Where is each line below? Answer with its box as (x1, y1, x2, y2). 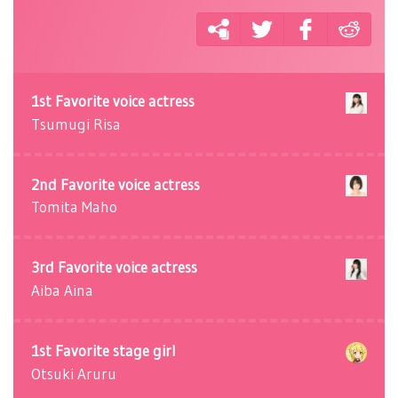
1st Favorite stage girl (31, 341, 176, 361)
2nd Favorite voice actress (31, 174, 200, 194)
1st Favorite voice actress (31, 92, 195, 110)
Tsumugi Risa (31, 114, 121, 133)
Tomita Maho (31, 197, 117, 217)
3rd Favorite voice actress (31, 258, 197, 277)
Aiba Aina (31, 281, 93, 300)
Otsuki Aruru (31, 363, 116, 383)
